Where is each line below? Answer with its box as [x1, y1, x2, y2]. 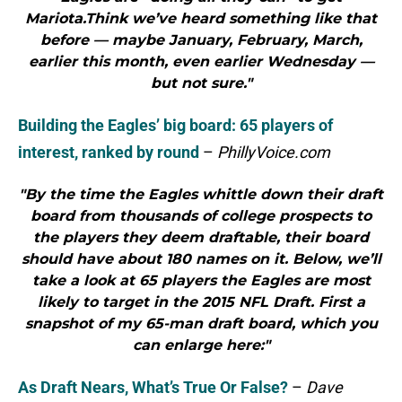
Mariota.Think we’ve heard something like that [25, 10, 377, 28]
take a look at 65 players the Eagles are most [31, 272, 371, 290]
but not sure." [150, 74, 252, 92]
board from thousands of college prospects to [31, 207, 371, 225]
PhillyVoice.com [217, 143, 330, 162]
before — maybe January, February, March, [39, 31, 363, 49]
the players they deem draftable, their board [33, 229, 369, 247]
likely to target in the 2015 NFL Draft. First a [37, 293, 365, 311]
